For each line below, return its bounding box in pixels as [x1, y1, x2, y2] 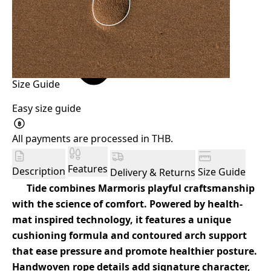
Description [12, 165, 65, 178]
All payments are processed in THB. [12, 132, 173, 145]
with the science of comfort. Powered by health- [12, 197, 243, 211]
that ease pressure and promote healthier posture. [12, 244, 257, 258]
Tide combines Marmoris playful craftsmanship [17, 181, 255, 195]
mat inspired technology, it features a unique [12, 212, 231, 226]
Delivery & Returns [110, 165, 195, 179]
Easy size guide [12, 102, 81, 115]
